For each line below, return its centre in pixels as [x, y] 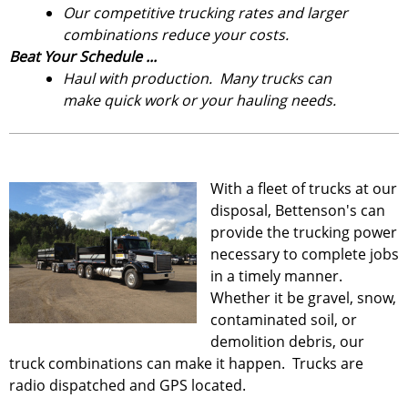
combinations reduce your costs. [176, 35]
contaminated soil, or [284, 320]
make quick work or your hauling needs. [200, 100]
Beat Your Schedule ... [83, 56]
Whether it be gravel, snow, [303, 298]
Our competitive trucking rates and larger [206, 13]
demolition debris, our [287, 342]
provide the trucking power [304, 232]
